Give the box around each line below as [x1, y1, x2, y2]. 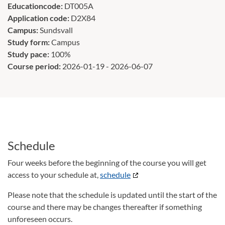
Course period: [8, 61, 62, 71]
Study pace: [8, 49, 51, 59]
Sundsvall [40, 25, 73, 35]
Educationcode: [8, 1, 64, 11]
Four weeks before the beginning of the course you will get [8, 158, 206, 167]
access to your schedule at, [8, 170, 100, 179]
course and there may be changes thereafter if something [8, 202, 202, 211]
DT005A [64, 1, 93, 11]
